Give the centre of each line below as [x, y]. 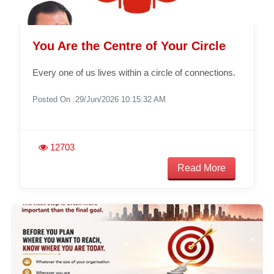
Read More [202, 168]
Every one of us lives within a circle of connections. [134, 72]
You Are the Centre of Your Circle [129, 46]
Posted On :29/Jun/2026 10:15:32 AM [99, 99]
